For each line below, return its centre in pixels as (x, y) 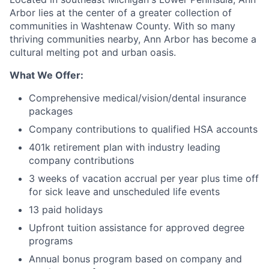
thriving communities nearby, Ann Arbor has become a (133, 39)
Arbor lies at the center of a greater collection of (121, 13)
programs (51, 241)
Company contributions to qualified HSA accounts (143, 129)
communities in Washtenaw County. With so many (122, 26)
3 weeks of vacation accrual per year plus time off (144, 179)
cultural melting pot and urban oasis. (93, 53)
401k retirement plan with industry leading (125, 147)
